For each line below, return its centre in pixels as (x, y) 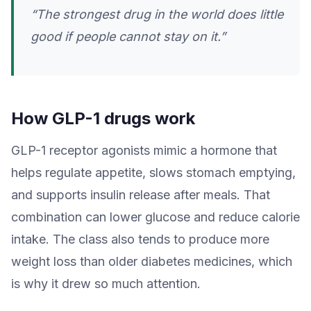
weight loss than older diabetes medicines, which (152, 261)
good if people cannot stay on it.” (128, 36)
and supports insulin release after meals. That (141, 194)
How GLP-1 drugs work (103, 118)
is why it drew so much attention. (106, 283)
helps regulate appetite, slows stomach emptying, (153, 172)
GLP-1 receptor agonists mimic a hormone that (144, 150)
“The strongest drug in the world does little (157, 14)
